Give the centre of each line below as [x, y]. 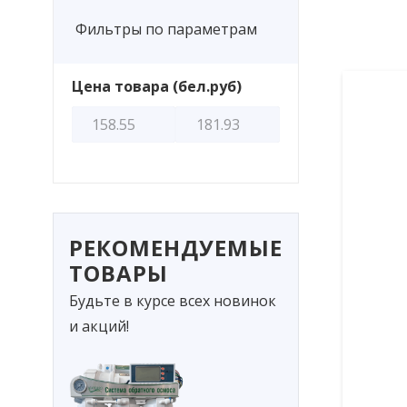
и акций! [99, 326]
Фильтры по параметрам [166, 29]
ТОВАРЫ [118, 273]
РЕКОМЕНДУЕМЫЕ [175, 248]
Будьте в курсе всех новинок [172, 300]
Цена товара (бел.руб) [156, 87]
